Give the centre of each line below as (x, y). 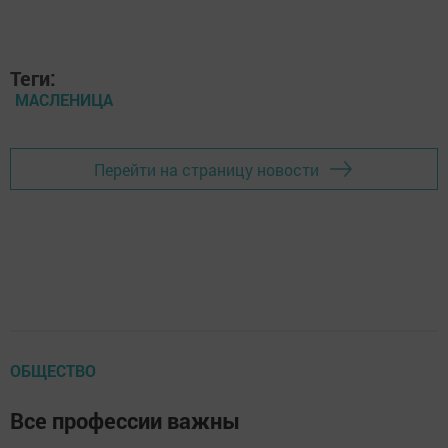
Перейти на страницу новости (206, 169)
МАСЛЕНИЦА (64, 100)
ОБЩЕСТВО (53, 371)
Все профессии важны (125, 421)
